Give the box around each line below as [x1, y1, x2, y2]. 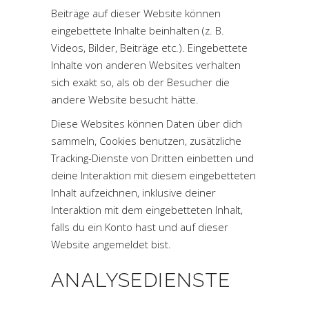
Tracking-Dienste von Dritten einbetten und [51, 151, 254, 165]
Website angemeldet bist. [51, 237, 171, 251]
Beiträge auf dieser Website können [51, 6, 221, 20]
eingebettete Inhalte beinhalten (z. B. [51, 23, 224, 37]
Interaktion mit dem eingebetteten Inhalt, [51, 203, 243, 217]
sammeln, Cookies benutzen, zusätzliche [51, 134, 241, 148]
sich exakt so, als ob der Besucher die [51, 75, 230, 89]
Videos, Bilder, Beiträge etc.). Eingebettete [51, 41, 248, 54]
